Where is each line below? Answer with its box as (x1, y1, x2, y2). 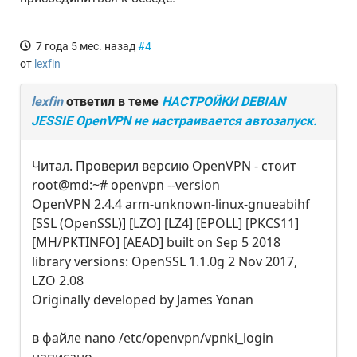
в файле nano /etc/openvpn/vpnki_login (32, 329, 273, 347)
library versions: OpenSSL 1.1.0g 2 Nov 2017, (32, 253, 297, 270)
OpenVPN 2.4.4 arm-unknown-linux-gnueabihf (32, 195, 310, 213)
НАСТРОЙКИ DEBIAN (162, 94, 285, 109)
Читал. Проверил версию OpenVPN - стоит (32, 157, 296, 175)
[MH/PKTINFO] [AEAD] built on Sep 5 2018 (32, 233, 280, 251)
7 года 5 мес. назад (36, 40, 136, 53)
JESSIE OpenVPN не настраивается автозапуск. (31, 113, 317, 128)
